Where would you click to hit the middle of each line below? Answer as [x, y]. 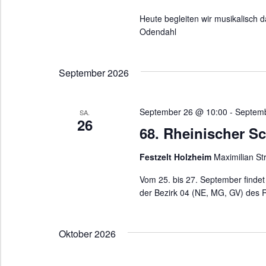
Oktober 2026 [87, 233]
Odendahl [158, 31]
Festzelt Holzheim [176, 156]
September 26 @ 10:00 [183, 111]
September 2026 [94, 72]
